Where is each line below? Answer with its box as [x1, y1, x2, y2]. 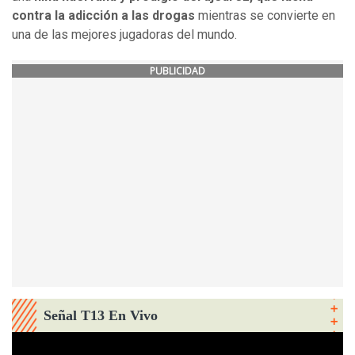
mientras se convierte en [195, 8, 335, 24]
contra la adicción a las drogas [12, 8, 195, 24]
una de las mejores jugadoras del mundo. [12, 27, 237, 43]
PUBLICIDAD [150, 64, 205, 78]
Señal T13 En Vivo [44, 307, 158, 324]
